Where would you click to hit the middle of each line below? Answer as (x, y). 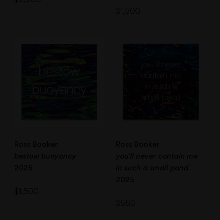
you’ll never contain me (157, 156)
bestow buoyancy (45, 156)
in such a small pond (152, 168)
